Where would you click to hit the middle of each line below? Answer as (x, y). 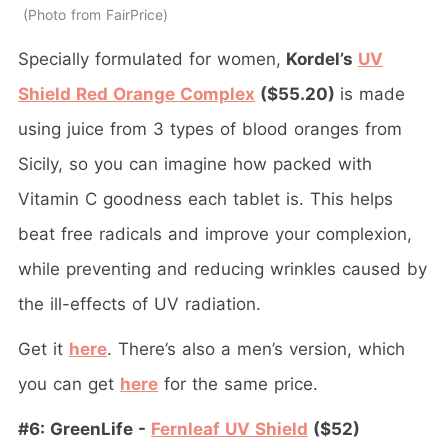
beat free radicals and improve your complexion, (215, 233)
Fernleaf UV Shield (229, 428)
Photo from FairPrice (95, 14)
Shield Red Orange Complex (136, 93)
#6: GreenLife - (84, 428)
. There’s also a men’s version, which (256, 348)
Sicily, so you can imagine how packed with (195, 163)
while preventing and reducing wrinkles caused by (222, 268)
